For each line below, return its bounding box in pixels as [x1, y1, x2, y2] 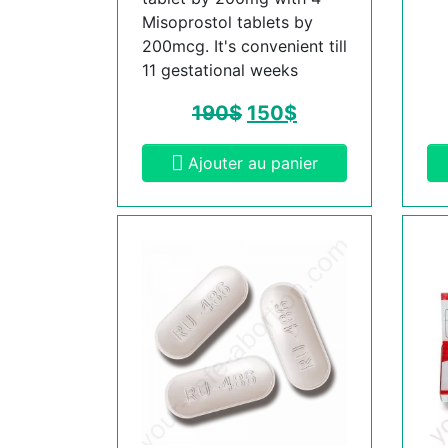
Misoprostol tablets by [142, 11, 313, 32]
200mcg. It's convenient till [142, 35, 347, 56]
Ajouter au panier [188, 152, 318, 173]
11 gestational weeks [142, 59, 298, 80]
